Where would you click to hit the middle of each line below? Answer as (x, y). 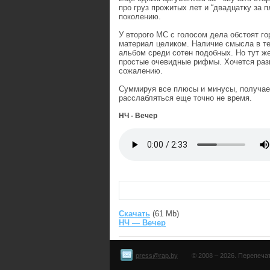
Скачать (134, 214)
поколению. (140, 17)
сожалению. (141, 71)
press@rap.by (157, 256)
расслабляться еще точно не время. (185, 98)
